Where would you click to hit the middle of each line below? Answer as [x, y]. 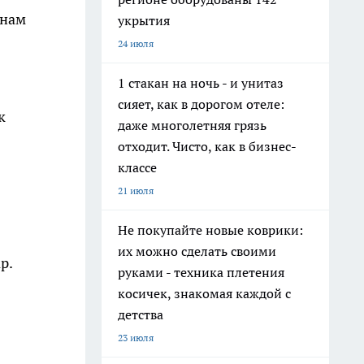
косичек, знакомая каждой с [204, 293]
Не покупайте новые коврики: [210, 230]
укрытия [144, 20]
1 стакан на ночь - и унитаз [201, 83]
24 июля [136, 43]
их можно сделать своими [197, 251]
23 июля [136, 338]
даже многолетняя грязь [192, 125]
